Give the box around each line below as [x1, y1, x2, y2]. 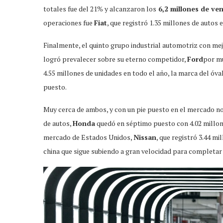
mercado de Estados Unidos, [43, 132, 133, 142]
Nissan [133, 132, 156, 142]
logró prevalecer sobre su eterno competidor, [43, 54, 187, 64]
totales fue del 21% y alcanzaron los [43, 3, 156, 13]
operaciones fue [43, 17, 94, 27]
